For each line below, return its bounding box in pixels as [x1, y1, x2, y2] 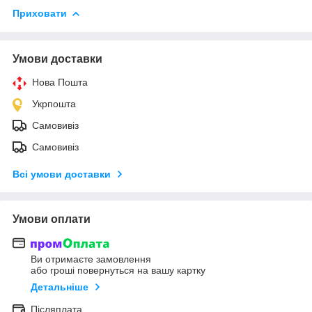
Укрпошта [32, 97, 76, 109]
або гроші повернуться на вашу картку [31, 265, 205, 276]
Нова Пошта [32, 76, 88, 88]
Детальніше [31, 281, 88, 293]
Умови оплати [13, 212, 91, 225]
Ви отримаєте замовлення [31, 253, 151, 265]
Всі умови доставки [13, 168, 111, 180]
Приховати [13, 7, 67, 19]
